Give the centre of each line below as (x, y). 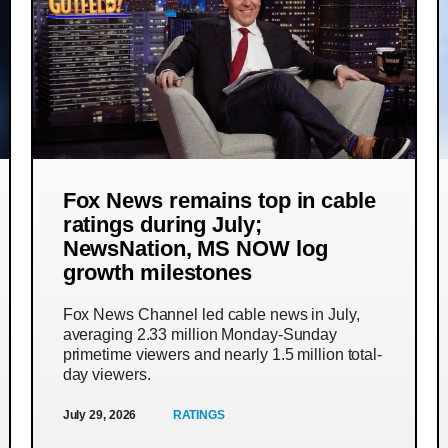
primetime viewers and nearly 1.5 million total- (222, 354)
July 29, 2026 (99, 415)
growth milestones (157, 272)
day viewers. (106, 374)
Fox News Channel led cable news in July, (211, 314)
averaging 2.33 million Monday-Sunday (200, 334)
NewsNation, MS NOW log (195, 248)
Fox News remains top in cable (219, 200)
